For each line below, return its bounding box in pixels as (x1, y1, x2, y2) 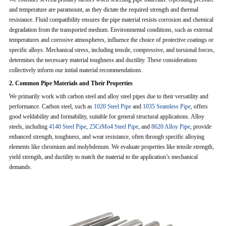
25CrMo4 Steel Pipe (87, 123, 138, 131)
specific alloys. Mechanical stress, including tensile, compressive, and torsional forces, (9, 46, 214, 54)
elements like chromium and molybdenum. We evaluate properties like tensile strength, (9, 143, 214, 151)
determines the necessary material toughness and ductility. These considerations (9, 56, 197, 64)
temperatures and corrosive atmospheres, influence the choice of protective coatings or (9, 36, 213, 44)
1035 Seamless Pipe (142, 103, 191, 110)
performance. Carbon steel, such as (9, 103, 92, 110)
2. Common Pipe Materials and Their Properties (9, 79, 133, 87)
